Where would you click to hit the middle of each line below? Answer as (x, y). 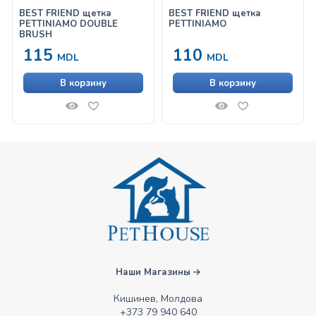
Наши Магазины (154, 272)
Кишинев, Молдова (158, 298)
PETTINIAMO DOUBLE (69, 24)
